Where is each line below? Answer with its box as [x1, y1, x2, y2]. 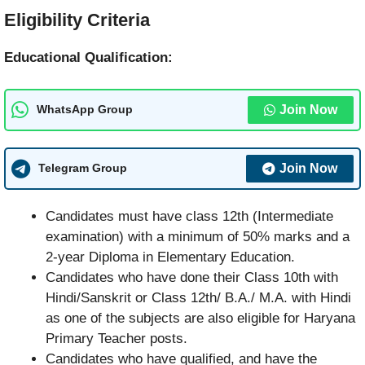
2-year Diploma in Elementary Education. [46, 248, 295, 265]
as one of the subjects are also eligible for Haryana [46, 310, 355, 326]
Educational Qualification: [4, 50, 173, 66]
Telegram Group [38, 161, 127, 175]
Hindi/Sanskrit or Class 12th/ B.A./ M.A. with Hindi [46, 289, 351, 306]
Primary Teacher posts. [46, 330, 187, 346]
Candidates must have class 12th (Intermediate [46, 208, 333, 224]
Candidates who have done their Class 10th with [46, 269, 338, 285]
